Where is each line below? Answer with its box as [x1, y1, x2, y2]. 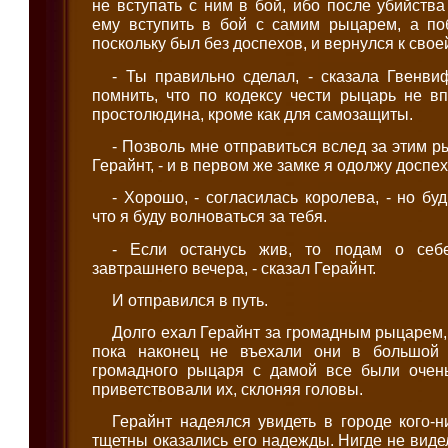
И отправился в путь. [112, 290, 269, 309]
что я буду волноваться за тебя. [92, 207, 328, 226]
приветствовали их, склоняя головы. [92, 380, 364, 399]
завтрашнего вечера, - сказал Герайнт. [92, 258, 377, 277]
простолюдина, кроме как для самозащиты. [92, 104, 414, 123]
